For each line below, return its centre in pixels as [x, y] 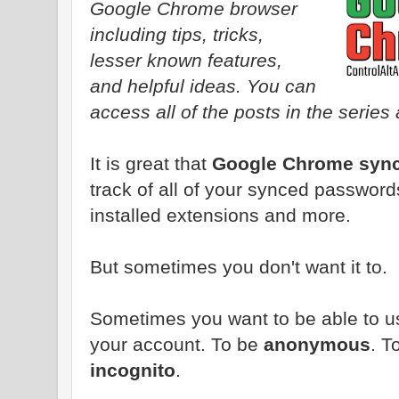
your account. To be [177, 344]
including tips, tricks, [177, 34]
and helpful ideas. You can [203, 85]
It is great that [151, 163]
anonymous [317, 344]
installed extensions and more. [220, 215]
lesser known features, [186, 60]
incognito [133, 370]
